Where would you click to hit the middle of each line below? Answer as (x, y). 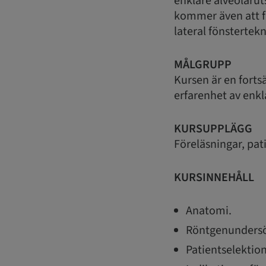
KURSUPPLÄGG (213, 129)
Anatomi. (209, 211)
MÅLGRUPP (203, 65)
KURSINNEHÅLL (214, 178)
